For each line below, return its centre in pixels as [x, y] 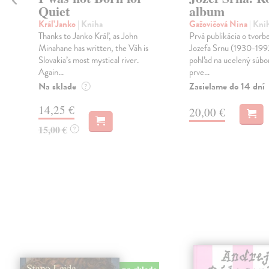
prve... [199, 72]
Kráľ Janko [58, 24]
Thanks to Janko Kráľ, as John [88, 36]
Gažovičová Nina [219, 24]
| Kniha [90, 24]
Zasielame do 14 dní [227, 87]
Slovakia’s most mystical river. [88, 60]
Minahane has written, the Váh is [93, 48]
